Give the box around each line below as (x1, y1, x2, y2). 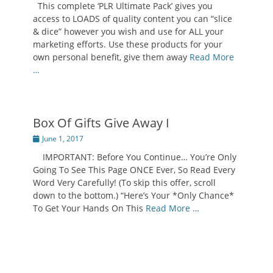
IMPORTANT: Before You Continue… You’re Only (33, 151, 236, 163)
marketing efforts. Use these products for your (33, 38, 222, 50)
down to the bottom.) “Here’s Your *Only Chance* (33, 190, 234, 201)
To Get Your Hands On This (33, 202, 146, 214)
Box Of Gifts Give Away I (33, 115, 169, 131)
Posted (32, 133, 55, 143)
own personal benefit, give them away (33, 51, 190, 63)
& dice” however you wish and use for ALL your (33, 26, 224, 37)
